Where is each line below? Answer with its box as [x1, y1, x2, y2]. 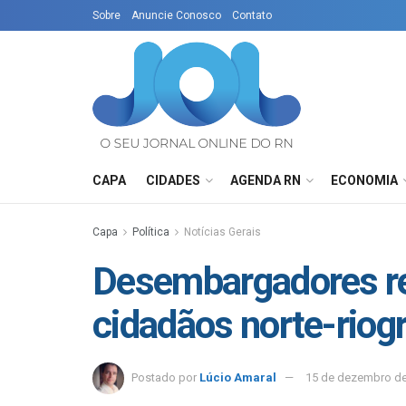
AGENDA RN [230, 173, 301, 188]
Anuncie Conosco [131, 9, 221, 22]
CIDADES [146, 173, 200, 188]
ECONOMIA [331, 173, 398, 188]
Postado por [131, 370, 197, 384]
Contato [232, 9, 272, 22]
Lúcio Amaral [199, 370, 276, 384]
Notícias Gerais [184, 226, 261, 238]
